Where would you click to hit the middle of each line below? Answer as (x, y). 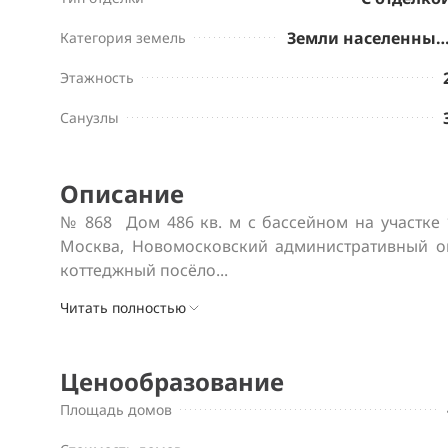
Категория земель (123, 37)
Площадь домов (116, 409)
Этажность (97, 77)
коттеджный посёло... (144, 269)
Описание (122, 193)
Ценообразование (172, 381)
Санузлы (89, 117)
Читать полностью (123, 307)
